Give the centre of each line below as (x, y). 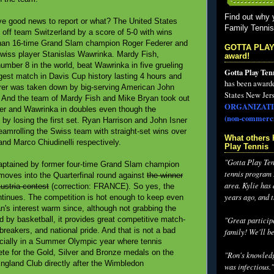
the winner (165, 176)
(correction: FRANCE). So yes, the (112, 187)
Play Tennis (246, 146)
